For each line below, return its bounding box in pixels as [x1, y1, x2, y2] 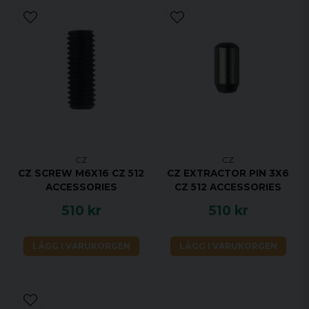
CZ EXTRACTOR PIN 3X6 [167, 168, 289, 179]
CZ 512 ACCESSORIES [175, 181, 281, 193]
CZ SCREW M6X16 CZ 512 [18, 168, 144, 179]
